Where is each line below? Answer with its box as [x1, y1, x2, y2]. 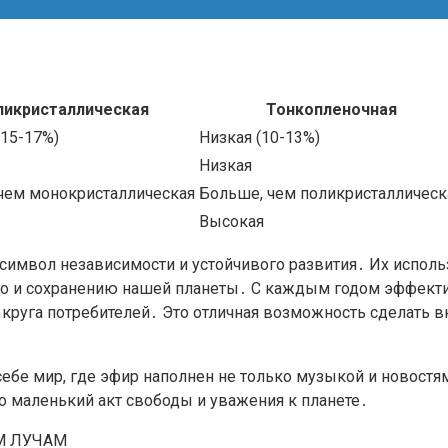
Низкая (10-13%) [199, 127, 320, 147]
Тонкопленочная [265, 99, 397, 119]
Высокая [199, 211, 264, 231]
